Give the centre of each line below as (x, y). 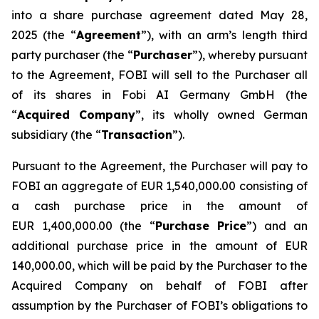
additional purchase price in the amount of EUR (159, 246)
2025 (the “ (44, 35)
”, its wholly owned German (222, 115)
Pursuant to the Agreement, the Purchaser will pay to (159, 166)
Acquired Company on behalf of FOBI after (159, 286)
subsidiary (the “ (56, 135)
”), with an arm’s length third (224, 35)
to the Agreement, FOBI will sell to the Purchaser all (159, 75)
